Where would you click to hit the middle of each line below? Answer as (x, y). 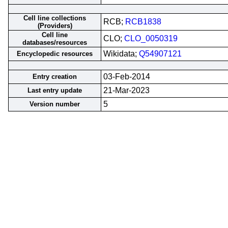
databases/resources (55, 42)
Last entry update (55, 90)
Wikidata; (121, 54)
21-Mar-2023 (126, 90)
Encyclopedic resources (55, 54)
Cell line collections (55, 18)
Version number (55, 104)
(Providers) (55, 26)
